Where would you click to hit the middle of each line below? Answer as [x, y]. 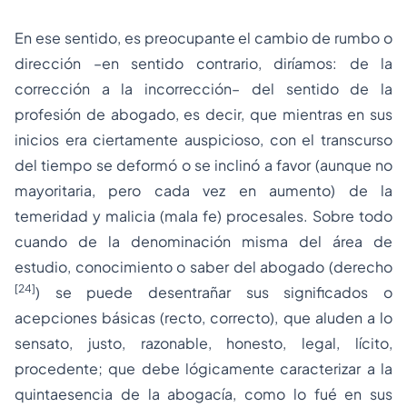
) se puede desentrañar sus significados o [214, 292]
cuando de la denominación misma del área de [203, 241]
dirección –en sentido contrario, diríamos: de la [203, 63]
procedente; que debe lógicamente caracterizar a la [203, 368]
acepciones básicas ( [90, 318]
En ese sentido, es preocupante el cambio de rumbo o [203, 38]
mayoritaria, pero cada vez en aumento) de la [203, 190]
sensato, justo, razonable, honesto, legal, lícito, [203, 343]
